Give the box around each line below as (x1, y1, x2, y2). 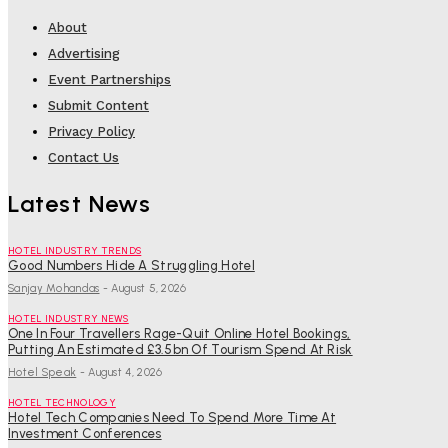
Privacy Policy (48, 123, 135, 139)
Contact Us (48, 149, 119, 165)
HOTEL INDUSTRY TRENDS (8, 243, 142, 257)
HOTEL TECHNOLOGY (8, 395, 116, 409)
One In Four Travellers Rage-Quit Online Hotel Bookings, (8, 325, 351, 341)
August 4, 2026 (88, 365, 163, 379)
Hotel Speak (8, 365, 77, 379)
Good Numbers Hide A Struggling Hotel (8, 257, 255, 273)
